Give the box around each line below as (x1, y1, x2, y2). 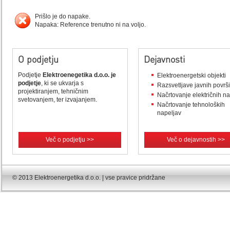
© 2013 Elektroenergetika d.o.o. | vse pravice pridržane (12, 174, 165, 181)
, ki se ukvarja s (41, 80, 84, 87)
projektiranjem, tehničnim (18, 88, 88, 95)
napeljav (157, 109, 181, 117)
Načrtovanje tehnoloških (157, 101, 225, 108)
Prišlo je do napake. (35, 13, 90, 20)
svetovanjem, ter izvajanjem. (18, 96, 97, 103)
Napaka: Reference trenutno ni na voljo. (35, 21, 146, 28)
